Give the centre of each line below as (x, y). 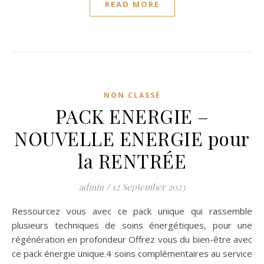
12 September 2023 (148, 187)
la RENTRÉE (132, 161)
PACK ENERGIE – (132, 116)
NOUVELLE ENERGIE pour (132, 138)
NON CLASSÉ (132, 95)
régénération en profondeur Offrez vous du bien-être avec (132, 239)
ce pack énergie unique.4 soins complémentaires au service (132, 253)
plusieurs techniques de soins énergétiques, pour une (132, 225)
